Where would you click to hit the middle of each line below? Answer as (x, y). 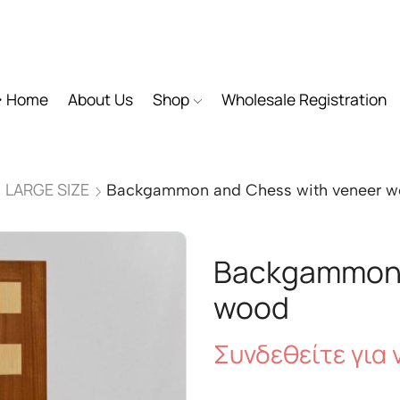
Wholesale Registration (304, 99)
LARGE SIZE (47, 189)
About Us (100, 99)
